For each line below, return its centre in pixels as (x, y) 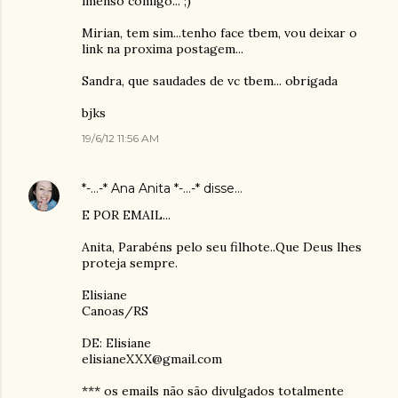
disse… (221, 188)
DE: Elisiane (116, 342)
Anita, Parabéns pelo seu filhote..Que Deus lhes (222, 247)
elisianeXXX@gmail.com (152, 358)
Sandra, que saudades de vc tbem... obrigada (210, 80)
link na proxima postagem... (163, 48)
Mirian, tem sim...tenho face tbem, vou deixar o (219, 32)
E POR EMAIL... (126, 215)
